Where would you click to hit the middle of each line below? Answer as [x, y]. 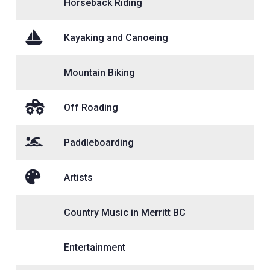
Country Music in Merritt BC [125, 212]
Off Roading [91, 107]
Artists [78, 177]
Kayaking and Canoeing [116, 37]
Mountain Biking [99, 72]
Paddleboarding [99, 142]
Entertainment [95, 247]
